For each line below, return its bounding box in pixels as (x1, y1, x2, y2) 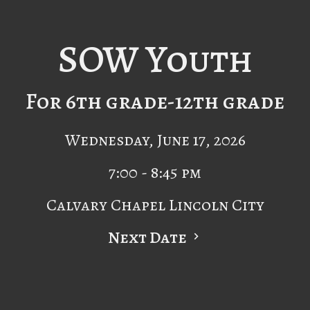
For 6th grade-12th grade (26, 85, 284, 116)
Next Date (107, 226, 190, 248)
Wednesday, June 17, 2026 (64, 128, 246, 151)
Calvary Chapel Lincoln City (46, 193, 264, 216)
